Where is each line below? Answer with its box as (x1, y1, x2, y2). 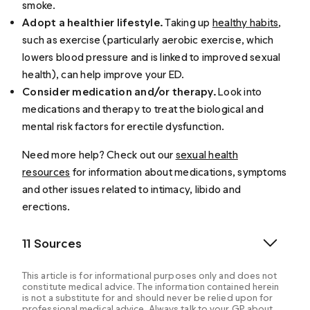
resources (22, 165, 71, 179)
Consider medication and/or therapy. (22, 85, 216, 99)
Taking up (163, 16, 212, 30)
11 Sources (22, 236, 82, 252)
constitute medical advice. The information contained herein (22, 281, 280, 293)
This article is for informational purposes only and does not (22, 270, 277, 282)
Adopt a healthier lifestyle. (22, 16, 163, 30)
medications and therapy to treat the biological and (22, 102, 264, 116)
